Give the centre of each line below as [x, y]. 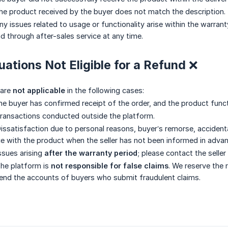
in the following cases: [105, 90]
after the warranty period [91, 153]
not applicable [39, 90]
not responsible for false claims [110, 166]
